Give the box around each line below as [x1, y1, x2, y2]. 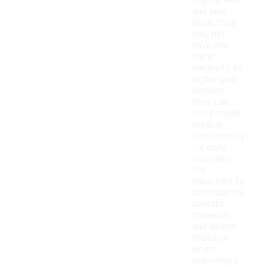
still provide [192, 107, 241, 119]
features [192, 232, 228, 244]
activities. [192, 153, 232, 164]
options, [192, 85, 225, 97]
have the [192, 39, 228, 51]
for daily [192, 141, 226, 153]
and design [192, 221, 237, 232]
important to [192, 175, 245, 187]
